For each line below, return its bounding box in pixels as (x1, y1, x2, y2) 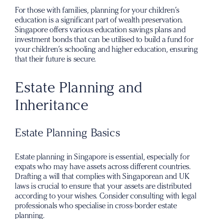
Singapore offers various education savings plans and (15, 25, 186, 34)
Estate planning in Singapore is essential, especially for (15, 152, 190, 161)
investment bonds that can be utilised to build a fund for (15, 35, 194, 44)
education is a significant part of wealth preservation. (15, 15, 183, 24)
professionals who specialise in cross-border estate (15, 201, 177, 210)
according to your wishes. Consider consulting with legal (15, 191, 197, 200)
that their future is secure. (15, 54, 96, 64)
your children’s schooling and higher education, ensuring (15, 44, 198, 54)
